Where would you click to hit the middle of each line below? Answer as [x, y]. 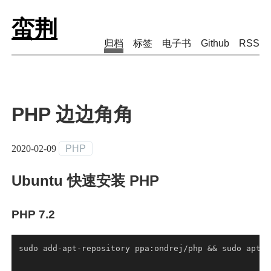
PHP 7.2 [34, 214]
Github [215, 44]
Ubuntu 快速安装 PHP [86, 180]
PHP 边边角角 [73, 114]
